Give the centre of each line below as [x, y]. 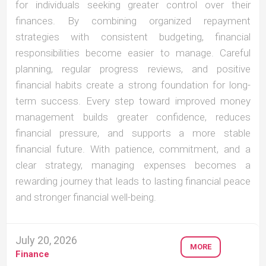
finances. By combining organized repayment [133, 21]
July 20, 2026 [46, 240]
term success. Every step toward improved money [133, 101]
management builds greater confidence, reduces [133, 117]
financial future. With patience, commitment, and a [133, 149]
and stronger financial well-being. [86, 197]
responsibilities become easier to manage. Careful [133, 53]
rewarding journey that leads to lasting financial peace [133, 181]
